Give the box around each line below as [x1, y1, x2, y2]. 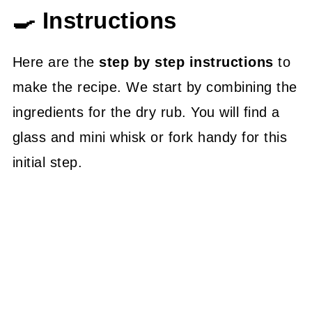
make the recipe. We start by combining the [12, 79, 297, 95]
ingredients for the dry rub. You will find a [12, 104, 280, 120]
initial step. [12, 154, 83, 170]
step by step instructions [99, 54, 274, 70]
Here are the [12, 54, 100, 70]
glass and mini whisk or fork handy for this [12, 129, 288, 145]
